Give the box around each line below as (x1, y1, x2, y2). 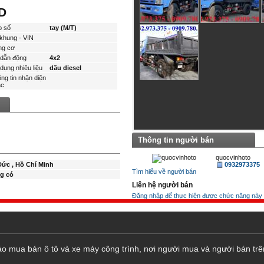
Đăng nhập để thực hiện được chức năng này (132, 192, 262, 199)
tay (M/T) (49, 24, 77, 31)
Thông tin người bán (138, 136, 214, 144)
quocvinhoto (216, 154, 251, 161)
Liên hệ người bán (132, 181, 193, 189)
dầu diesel (49, 64, 82, 71)
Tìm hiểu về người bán (132, 168, 196, 175)
